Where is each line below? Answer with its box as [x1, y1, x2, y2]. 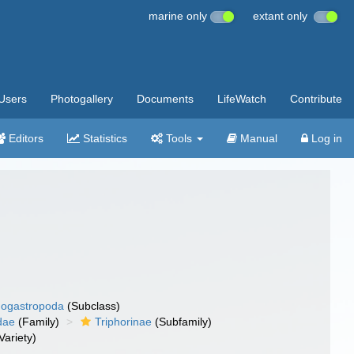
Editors [6, 132, 43, 145]
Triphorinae [95, 315, 153, 328]
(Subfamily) [152, 315, 213, 328]
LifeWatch [217, 92, 266, 105]
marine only [149, 9, 210, 22]
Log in [308, 132, 342, 145]
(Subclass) [64, 299, 121, 312]
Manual [237, 132, 277, 145]
